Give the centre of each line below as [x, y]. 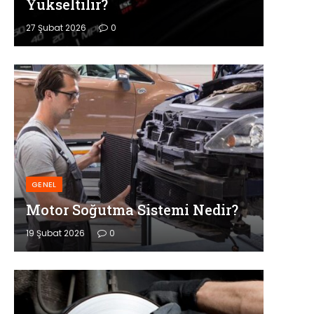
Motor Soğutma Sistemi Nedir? [132, 210]
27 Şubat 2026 [56, 28]
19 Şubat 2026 [55, 233]
